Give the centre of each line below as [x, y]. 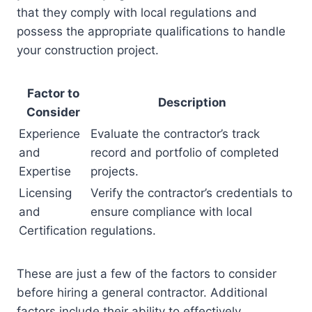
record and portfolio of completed [185, 153]
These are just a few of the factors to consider [147, 274]
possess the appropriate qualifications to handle [151, 32]
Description [192, 103]
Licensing [45, 193]
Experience [49, 134]
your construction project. [88, 50]
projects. [115, 172]
